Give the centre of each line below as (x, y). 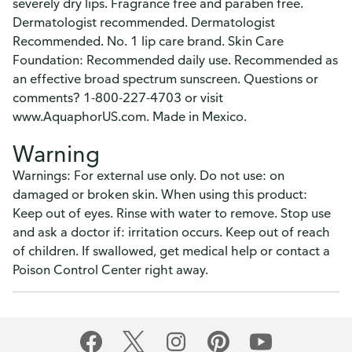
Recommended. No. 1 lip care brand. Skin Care (148, 41)
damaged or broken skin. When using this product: (160, 194)
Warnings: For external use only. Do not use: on (148, 175)
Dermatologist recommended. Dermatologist (144, 22)
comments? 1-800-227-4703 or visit (118, 97)
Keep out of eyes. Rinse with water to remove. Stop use (172, 213)
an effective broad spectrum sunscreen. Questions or (165, 79)
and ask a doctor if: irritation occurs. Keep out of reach (171, 232)
